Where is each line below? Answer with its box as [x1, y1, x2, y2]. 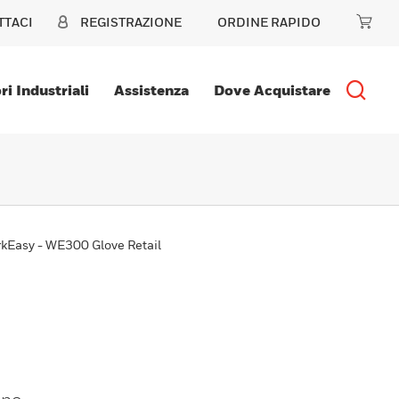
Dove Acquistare [213, 81, 330, 99]
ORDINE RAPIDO [217, 14, 321, 29]
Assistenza [113, 81, 189, 99]
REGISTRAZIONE [80, 14, 182, 29]
